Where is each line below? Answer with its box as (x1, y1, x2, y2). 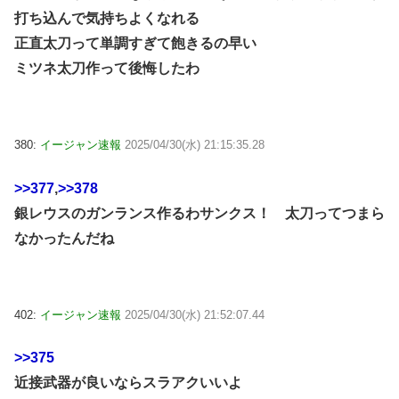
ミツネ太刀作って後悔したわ (14, 61, 199, 77)
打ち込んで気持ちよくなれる (14, 11, 199, 27)
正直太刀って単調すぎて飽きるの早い (14, 36, 256, 52)
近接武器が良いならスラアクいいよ (14, 374, 242, 390)
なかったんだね (14, 230, 114, 246)
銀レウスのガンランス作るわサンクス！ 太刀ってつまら (14, 205, 385, 221)
